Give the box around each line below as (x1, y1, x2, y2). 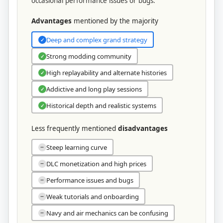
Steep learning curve (46, 142, 107, 152)
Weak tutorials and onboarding (46, 192, 139, 201)
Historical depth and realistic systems (46, 101, 156, 110)
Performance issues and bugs (46, 175, 133, 185)
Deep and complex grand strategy (46, 35, 147, 44)
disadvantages (118, 124, 168, 133)
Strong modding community (46, 51, 131, 61)
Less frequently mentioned (31, 124, 118, 133)
